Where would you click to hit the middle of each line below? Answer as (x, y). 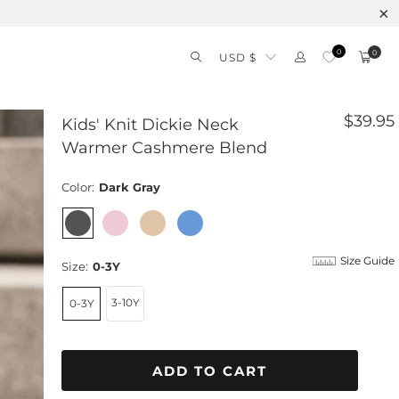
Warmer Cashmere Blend (164, 148)
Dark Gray (130, 187)
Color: (78, 187)
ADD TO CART (209, 370)
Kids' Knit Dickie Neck (150, 125)
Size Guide (367, 261)
